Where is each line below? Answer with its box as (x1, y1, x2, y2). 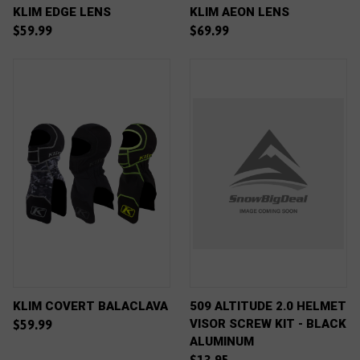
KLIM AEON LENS (190, 5, 289, 19)
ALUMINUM (190, 334, 254, 349)
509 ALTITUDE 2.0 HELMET (190, 299, 346, 313)
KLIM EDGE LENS (13, 5, 111, 19)
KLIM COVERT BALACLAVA (13, 299, 168, 313)
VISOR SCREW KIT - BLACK (190, 317, 346, 331)
